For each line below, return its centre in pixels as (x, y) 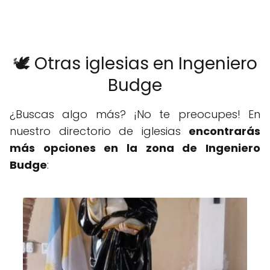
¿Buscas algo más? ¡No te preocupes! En (135, 115)
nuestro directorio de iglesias (99, 131)
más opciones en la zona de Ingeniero (135, 148)
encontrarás (224, 131)
